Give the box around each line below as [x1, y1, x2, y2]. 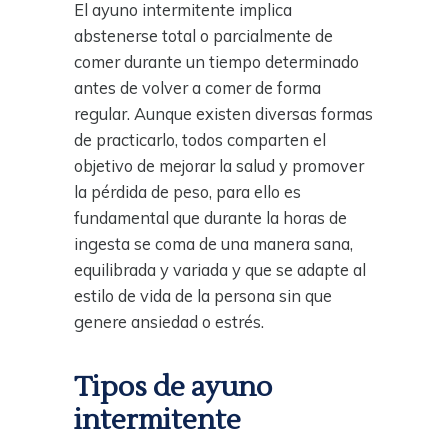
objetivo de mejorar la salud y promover [74, 155, 364, 176]
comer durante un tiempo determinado [74, 51, 359, 72]
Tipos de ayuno [74, 368, 272, 405]
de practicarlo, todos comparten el [74, 129, 326, 150]
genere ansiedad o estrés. [74, 311, 264, 332]
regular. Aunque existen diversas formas [74, 103, 373, 124]
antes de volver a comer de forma [74, 77, 321, 98]
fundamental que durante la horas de [74, 207, 347, 228]
